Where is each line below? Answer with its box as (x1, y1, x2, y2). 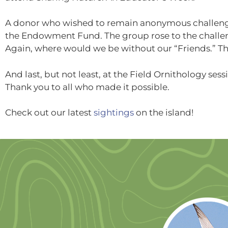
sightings (94, 107, 134, 118)
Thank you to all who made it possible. (5, 81, 169, 92)
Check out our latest (5, 107, 94, 118)
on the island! (134, 107, 193, 118)
